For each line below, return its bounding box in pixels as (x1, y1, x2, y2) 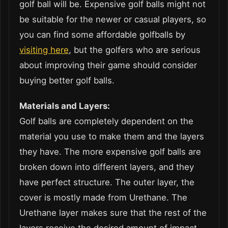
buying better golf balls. (19, 75, 115, 85)
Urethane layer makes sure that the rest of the (19, 207, 207, 218)
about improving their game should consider (19, 60, 197, 70)
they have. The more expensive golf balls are (19, 146, 201, 157)
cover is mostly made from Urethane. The (19, 192, 187, 203)
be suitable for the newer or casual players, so (19, 14, 206, 24)
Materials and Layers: (19, 100, 110, 111)
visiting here (19, 44, 69, 55)
